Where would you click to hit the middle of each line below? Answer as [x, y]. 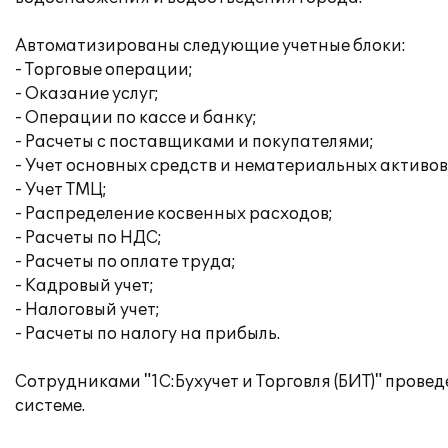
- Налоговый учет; [87, 310]
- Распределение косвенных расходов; [174, 214]
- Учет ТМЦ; [61, 190]
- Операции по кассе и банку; [136, 118]
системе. [50, 406]
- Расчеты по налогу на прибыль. [147, 334]
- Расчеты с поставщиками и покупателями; [194, 142]
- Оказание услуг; [87, 94]
